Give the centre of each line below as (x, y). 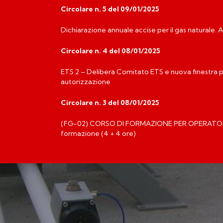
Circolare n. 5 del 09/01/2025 (110, 9)
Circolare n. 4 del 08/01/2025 (111, 51)
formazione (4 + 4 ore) (98, 133)
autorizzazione (86, 82)
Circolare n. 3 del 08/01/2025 (110, 102)
